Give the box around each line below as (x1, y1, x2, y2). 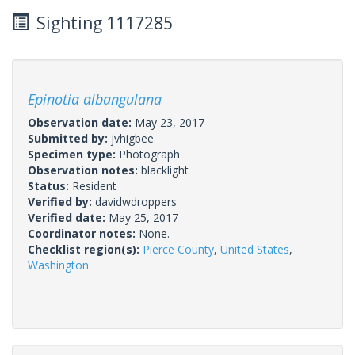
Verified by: (28, 193, 95, 209)
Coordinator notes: (28, 225, 139, 241)
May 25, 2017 (109, 209, 178, 225)
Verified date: (28, 209, 109, 225)
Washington (28, 257, 89, 273)
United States (220, 241, 289, 257)
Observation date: (28, 114, 135, 130)
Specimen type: (28, 146, 119, 162)
